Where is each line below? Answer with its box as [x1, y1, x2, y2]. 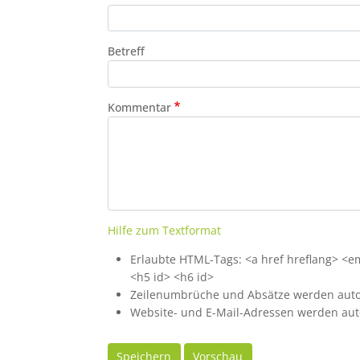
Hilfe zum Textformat [107, 223, 221, 239]
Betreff [107, 43, 145, 59]
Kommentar [107, 99, 171, 115]
